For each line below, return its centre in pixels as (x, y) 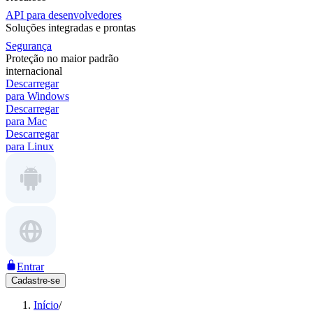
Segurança (29, 46)
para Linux (30, 146)
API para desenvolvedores (64, 15)
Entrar (30, 267)
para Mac (26, 121)
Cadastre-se (36, 281)
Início (46, 305)
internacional (34, 71)
